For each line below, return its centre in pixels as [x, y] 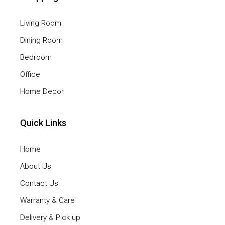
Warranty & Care [48, 200]
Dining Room [42, 40]
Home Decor [42, 91]
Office [30, 74]
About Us [36, 166]
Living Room [41, 23]
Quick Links [43, 123]
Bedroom [36, 57]
